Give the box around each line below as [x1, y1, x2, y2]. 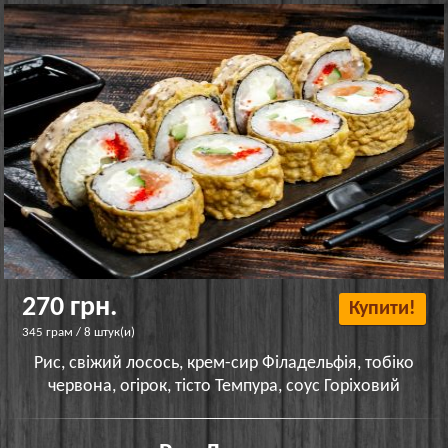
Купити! [348, 298, 416, 319]
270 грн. [22, 293, 118, 322]
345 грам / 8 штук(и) [22, 325, 136, 339]
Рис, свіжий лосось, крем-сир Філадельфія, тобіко [34, 353, 414, 373]
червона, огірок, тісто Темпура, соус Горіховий [48, 376, 400, 396]
